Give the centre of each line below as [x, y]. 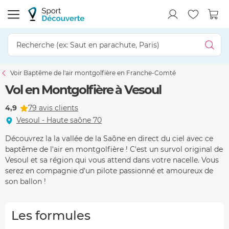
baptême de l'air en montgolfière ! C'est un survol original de [114, 149]
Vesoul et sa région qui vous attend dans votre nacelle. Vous [112, 160]
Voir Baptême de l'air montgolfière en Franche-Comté [93, 73]
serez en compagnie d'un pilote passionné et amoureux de [109, 170]
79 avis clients [53, 108]
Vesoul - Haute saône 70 [59, 120]
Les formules [51, 215]
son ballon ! [26, 181]
